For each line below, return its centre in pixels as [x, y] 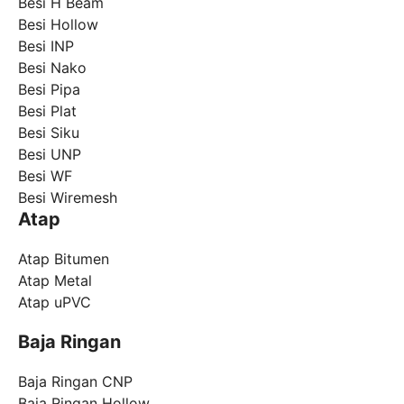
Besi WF [45, 175]
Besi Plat [47, 110]
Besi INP [46, 46]
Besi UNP [50, 154]
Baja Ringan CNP [75, 381]
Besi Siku [49, 132]
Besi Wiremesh [68, 197]
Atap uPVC [55, 302]
